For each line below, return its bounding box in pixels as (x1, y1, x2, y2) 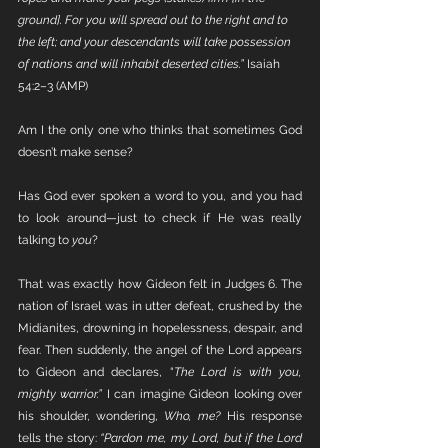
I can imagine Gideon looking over (106, 387, 303, 401)
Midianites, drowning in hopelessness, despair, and (18, 321, 302, 335)
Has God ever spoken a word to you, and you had (18, 189, 302, 203)
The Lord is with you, (173, 365, 302, 379)
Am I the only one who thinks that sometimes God (18, 123, 302, 137)
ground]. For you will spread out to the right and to (18, 13, 291, 27)
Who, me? (164, 409, 227, 423)
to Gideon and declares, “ (18, 365, 174, 379)
